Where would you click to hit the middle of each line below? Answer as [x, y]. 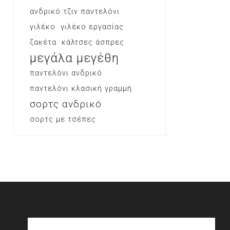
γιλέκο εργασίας [92, 27]
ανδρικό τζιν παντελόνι [74, 11]
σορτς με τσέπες [63, 119]
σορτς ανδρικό [65, 104]
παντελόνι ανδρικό [66, 73]
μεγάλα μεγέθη [74, 58]
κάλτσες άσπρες [93, 42]
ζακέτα [43, 42]
